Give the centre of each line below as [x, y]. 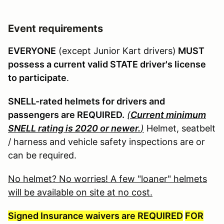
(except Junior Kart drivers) [116, 50]
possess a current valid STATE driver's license [107, 64]
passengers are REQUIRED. [66, 114]
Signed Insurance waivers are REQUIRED [95, 215]
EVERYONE [32, 50]
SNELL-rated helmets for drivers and [86, 101]
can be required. [42, 155]
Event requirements [55, 28]
